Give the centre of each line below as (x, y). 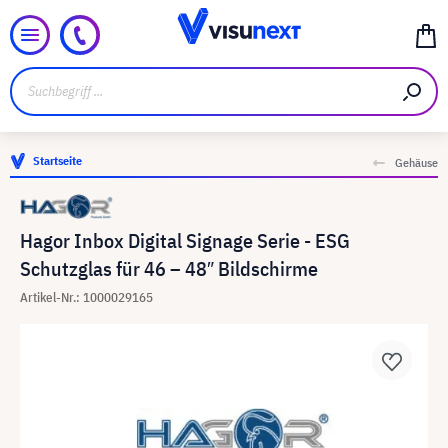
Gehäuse (416, 162)
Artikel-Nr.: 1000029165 (86, 297)
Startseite (57, 160)
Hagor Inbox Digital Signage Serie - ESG (185, 240)
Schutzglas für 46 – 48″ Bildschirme (169, 268)
